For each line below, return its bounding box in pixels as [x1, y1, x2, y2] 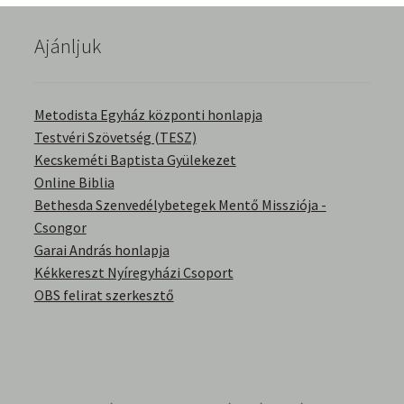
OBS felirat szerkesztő [33, 285, 174, 304]
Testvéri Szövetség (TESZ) [33, 127, 197, 146]
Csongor [33, 217, 87, 236]
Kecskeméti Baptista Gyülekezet [33, 150, 236, 169]
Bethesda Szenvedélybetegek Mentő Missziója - [33, 195, 326, 214]
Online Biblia [33, 172, 115, 191]
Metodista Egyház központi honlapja [33, 105, 262, 124]
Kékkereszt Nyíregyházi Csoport [33, 262, 234, 281]
